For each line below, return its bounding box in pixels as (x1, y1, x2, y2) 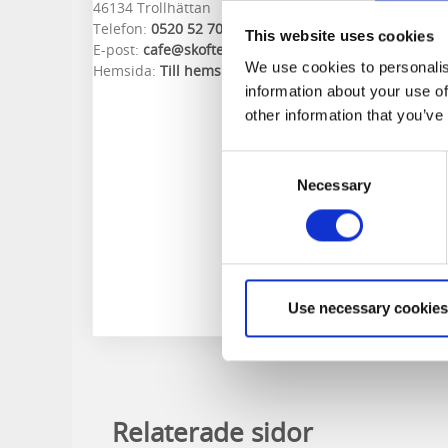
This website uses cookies (244, 27, 434, 45)
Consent (221, 153, 277, 171)
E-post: (93, 40, 143, 59)
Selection (221, 177, 282, 195)
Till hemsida (160, 61, 242, 80)
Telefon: (93, 19, 147, 38)
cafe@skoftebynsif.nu (143, 40, 287, 59)
